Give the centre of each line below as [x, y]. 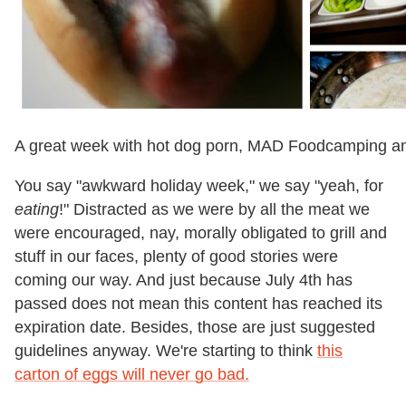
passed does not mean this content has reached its [198, 303]
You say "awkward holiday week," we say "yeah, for [199, 185]
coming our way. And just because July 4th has [184, 280]
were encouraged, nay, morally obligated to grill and [201, 232]
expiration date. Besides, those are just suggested [195, 327]
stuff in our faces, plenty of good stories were [176, 256]
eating [37, 209]
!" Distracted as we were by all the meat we [214, 209]
